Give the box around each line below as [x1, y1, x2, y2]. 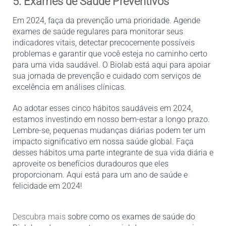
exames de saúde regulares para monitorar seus [13, 26, 183, 36]
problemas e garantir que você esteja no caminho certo [13, 48, 207, 59]
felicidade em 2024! [13, 181, 84, 191]
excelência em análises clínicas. [13, 82, 126, 92]
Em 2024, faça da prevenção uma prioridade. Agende [13, 15, 200, 25]
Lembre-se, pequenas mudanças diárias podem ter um [13, 125, 205, 135]
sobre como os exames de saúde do [66, 211, 195, 221]
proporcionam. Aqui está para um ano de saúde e [13, 169, 188, 180]
